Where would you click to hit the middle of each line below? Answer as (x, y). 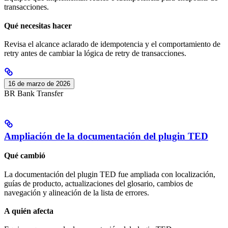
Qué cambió (25, 156)
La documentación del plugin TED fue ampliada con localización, (110, 174)
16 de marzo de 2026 (39, 83)
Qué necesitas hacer (38, 25)
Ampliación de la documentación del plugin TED (106, 136)
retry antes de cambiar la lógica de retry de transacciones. (95, 53)
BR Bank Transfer (34, 93)
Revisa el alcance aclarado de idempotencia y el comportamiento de (112, 44)
